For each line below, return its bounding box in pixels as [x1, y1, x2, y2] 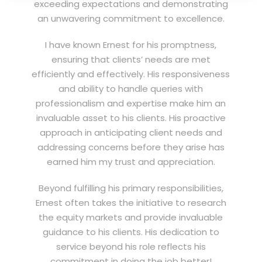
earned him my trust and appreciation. [46, 155, 215, 168]
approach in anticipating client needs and [39, 126, 222, 139]
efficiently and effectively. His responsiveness [32, 67, 230, 80]
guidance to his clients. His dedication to [42, 225, 219, 238]
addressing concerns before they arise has [37, 140, 225, 153]
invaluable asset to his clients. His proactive [36, 111, 226, 124]
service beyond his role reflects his [56, 240, 206, 253]
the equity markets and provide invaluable [39, 211, 223, 223]
